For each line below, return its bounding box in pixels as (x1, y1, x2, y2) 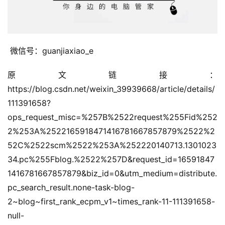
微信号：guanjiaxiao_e (10, 45, 96, 56)
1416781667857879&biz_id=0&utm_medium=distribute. (8, 168, 217, 178)
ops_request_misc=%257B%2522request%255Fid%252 (8, 111, 217, 122)
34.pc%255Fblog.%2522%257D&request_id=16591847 (8, 154, 214, 164)
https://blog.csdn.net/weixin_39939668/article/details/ (8, 83, 215, 94)
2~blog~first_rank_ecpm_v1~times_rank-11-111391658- (8, 196, 215, 206)
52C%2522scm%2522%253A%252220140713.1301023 (8, 140, 216, 150)
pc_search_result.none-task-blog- (8, 182, 135, 192)
